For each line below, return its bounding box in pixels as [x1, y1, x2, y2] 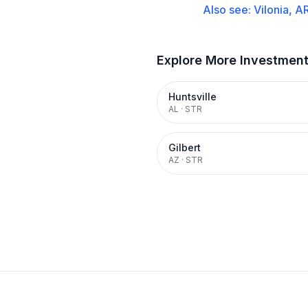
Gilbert [168, 142, 201, 153]
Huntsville [168, 91, 217, 102]
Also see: [203, 3, 254, 16]
